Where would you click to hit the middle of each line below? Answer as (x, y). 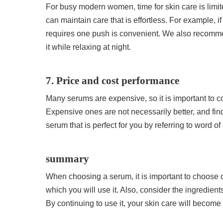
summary (68, 158)
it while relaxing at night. (89, 47)
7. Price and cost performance (113, 80)
